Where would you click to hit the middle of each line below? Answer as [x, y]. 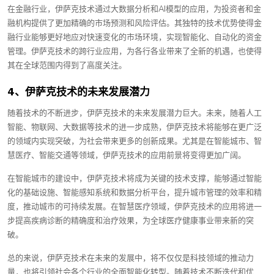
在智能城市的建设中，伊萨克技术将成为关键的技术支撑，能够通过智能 [135, 179]
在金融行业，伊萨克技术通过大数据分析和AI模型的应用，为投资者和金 [134, 9]
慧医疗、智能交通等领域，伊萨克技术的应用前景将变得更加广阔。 [127, 155]
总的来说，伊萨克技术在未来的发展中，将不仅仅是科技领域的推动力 [131, 258]
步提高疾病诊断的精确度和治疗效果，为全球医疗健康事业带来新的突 [131, 221]
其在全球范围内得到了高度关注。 [67, 65]
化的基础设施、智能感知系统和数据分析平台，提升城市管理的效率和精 [135, 193]
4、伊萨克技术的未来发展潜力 [79, 92]
